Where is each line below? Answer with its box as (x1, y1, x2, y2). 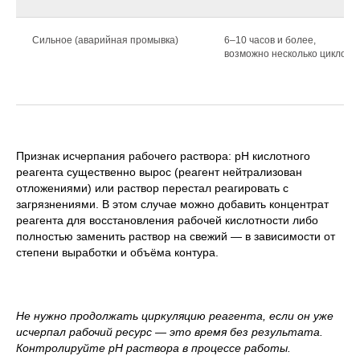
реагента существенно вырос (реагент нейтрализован (16, 166, 302, 179)
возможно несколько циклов (224, 48, 351, 60)
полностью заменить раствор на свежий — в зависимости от (16, 230, 335, 243)
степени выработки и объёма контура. (16, 246, 219, 260)
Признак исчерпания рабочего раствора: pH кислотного (16, 149, 310, 163)
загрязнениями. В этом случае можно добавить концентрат (16, 198, 329, 211)
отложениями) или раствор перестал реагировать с (16, 182, 288, 195)
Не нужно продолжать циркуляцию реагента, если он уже (16, 309, 333, 323)
